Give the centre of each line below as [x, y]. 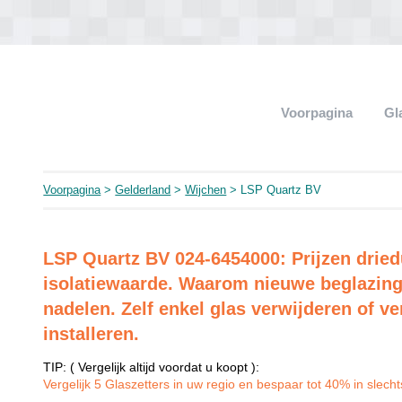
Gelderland [143, 190]
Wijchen [206, 190]
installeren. [92, 334]
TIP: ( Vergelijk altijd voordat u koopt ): [152, 367]
